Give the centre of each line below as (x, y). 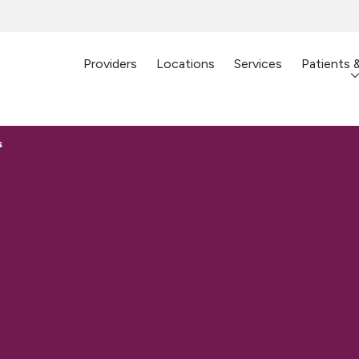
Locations (186, 64)
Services (258, 64)
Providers (110, 64)
